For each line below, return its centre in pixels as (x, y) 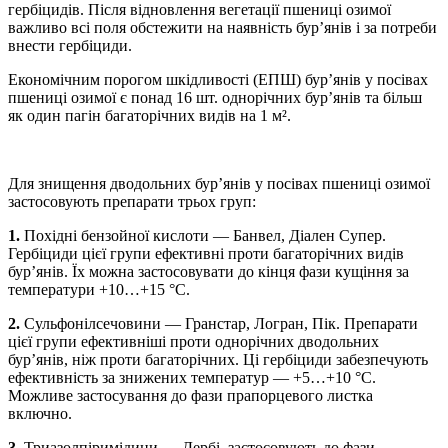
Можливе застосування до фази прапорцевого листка (190, 396)
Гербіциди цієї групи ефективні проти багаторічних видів (206, 254)
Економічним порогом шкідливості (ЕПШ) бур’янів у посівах (218, 80)
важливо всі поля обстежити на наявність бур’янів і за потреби (222, 28)
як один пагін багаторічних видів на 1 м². (149, 116)
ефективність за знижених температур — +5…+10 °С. (192, 378)
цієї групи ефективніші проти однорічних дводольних (193, 342)
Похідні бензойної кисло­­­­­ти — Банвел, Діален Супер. (203, 236)
